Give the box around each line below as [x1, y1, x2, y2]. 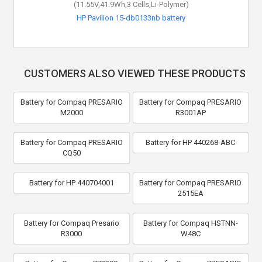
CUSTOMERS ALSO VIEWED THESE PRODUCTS [23, 67, 246, 80]
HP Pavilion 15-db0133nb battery [77, 13, 185, 22]
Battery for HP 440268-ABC [146, 137, 236, 147]
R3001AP [175, 108, 206, 117]
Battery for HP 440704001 [29, 178, 114, 187]
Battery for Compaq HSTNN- [143, 218, 238, 227]
